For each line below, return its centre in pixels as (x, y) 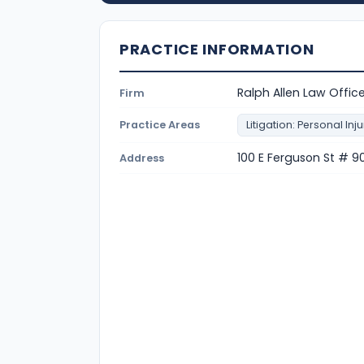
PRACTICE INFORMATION (217, 49)
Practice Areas (160, 124)
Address (142, 158)
